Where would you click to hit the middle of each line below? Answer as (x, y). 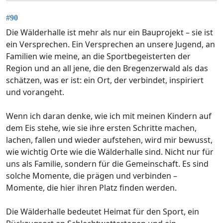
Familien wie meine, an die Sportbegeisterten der (98, 56)
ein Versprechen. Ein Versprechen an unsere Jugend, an (111, 44)
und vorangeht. (35, 92)
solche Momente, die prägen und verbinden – (92, 175)
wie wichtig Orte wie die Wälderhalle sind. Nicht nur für (110, 152)
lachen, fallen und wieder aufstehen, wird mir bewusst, (109, 140)
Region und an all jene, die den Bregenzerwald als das (107, 68)
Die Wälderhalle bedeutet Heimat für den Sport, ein (103, 211)
